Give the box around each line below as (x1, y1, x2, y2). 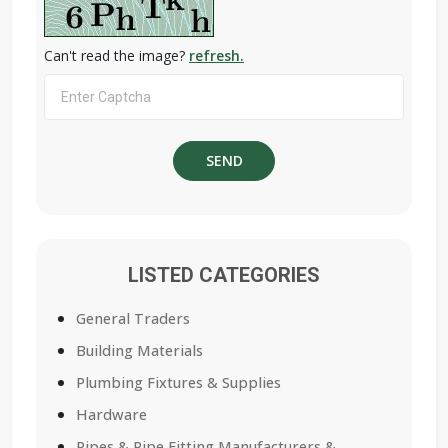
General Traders (76, 308, 190, 328)
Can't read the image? (44, 46, 189, 66)
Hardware (76, 404, 147, 424)
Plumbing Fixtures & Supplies (76, 372, 281, 392)
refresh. (189, 46, 244, 66)
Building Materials (76, 340, 203, 360)
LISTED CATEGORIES (128, 262, 320, 287)
